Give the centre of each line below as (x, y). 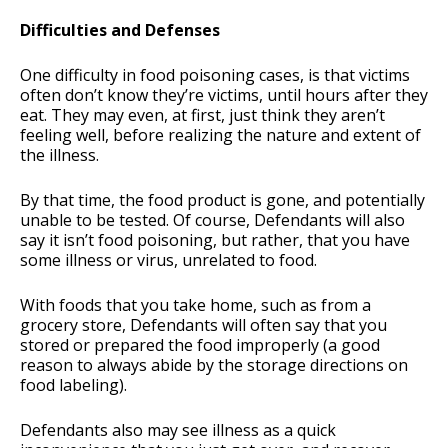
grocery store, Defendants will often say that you (203, 325)
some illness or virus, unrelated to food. (168, 260)
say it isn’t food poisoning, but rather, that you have (215, 240)
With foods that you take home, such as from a (195, 305)
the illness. (59, 155)
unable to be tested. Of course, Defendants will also (212, 220)
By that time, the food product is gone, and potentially (222, 200)
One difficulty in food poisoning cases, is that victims (215, 75)
